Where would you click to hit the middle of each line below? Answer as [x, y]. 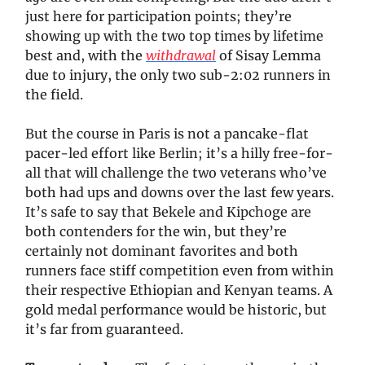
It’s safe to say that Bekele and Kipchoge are [168, 212]
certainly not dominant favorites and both [162, 251]
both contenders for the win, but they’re [156, 232]
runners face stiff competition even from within [180, 271]
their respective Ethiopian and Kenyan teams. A [179, 290]
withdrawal [181, 56]
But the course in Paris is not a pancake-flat [167, 134]
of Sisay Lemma [268, 56]
